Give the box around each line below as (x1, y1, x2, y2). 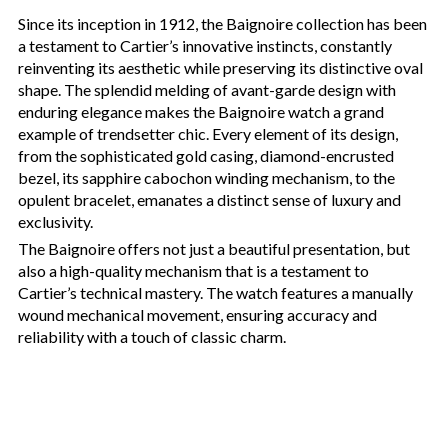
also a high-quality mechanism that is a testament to (18, 261, 369, 281)
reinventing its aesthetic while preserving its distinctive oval (18, 58, 423, 78)
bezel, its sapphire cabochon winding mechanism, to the (18, 168, 395, 188)
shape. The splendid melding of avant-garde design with (18, 80, 396, 100)
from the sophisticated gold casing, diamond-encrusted (18, 146, 394, 166)
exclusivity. (18, 212, 93, 232)
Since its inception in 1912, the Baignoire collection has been (18, 14, 427, 34)
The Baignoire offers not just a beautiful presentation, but (18, 239, 410, 259)
